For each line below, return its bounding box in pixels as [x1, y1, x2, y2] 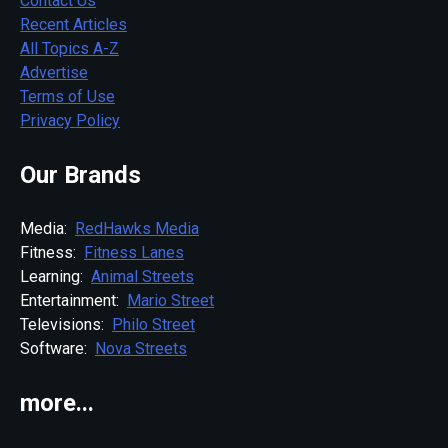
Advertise [20, 62, 88, 82]
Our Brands [20, 160, 141, 189]
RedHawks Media [75, 218, 199, 238]
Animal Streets [91, 266, 194, 286]
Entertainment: [20, 290, 127, 310]
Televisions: [20, 314, 112, 334]
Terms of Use [20, 86, 115, 106]
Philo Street [112, 314, 195, 334]
